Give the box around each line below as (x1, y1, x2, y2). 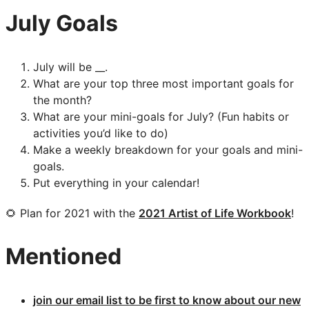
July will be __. (33, 59, 108, 74)
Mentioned (6, 242, 121, 270)
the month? (33, 92, 92, 107)
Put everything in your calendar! (33, 175, 199, 190)
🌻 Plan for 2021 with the (6, 206, 139, 220)
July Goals (6, 9, 118, 37)
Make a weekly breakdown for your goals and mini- (33, 142, 303, 157)
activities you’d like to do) (33, 126, 168, 140)
